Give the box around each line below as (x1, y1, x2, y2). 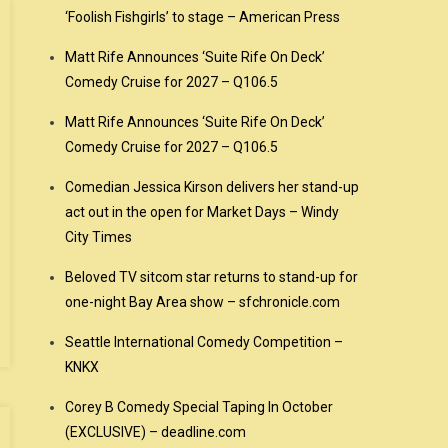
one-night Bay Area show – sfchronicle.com (65, 294, 341, 310)
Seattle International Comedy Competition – (65, 334, 344, 350)
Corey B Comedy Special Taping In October (65, 399, 334, 415)
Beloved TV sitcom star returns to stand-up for (65, 269, 359, 285)
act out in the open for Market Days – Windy (65, 204, 340, 220)
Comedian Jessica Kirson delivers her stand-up (65, 179, 360, 195)
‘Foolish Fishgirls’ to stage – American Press (65, 9, 341, 25)
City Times (65, 229, 133, 245)
